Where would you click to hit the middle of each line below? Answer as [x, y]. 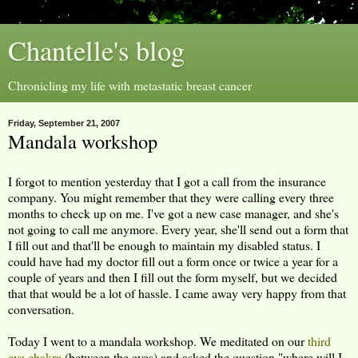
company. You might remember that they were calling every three [171, 197]
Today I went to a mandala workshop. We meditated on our [158, 340]
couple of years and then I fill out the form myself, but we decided [173, 276]
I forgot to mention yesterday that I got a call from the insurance [167, 181]
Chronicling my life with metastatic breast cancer [130, 85]
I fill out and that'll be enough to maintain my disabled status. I [164, 245]
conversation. [41, 308]
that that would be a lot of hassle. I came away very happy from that [177, 292]
